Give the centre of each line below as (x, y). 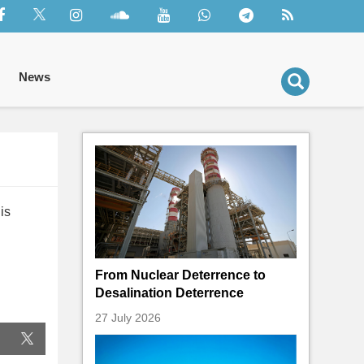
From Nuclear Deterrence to (180, 275)
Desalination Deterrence (169, 293)
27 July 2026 (128, 318)
